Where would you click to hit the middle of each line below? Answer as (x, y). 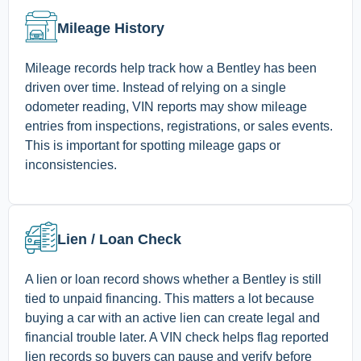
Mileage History (111, 29)
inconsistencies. (73, 165)
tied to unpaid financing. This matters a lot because (170, 299)
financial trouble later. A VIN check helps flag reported (177, 338)
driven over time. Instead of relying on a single (156, 88)
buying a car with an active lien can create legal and (172, 318)
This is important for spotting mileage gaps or (153, 146)
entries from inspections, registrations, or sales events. (179, 127)
